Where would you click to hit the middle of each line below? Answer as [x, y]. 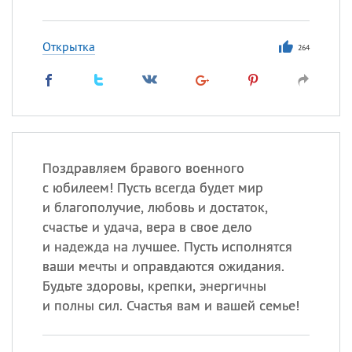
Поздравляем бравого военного [143, 168]
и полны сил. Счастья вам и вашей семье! [170, 305]
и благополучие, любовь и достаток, [155, 207]
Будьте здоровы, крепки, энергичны [154, 286]
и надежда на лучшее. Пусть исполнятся [167, 246]
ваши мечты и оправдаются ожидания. [163, 266]
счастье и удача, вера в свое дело [147, 227]
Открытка [68, 46]
